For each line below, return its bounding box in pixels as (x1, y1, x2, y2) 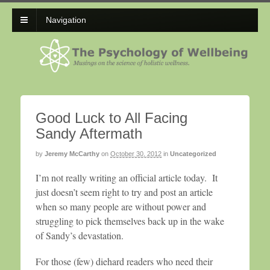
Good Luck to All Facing (36, 110, 187, 127)
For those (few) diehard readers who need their (36, 255, 213, 268)
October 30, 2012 (110, 150, 162, 158)
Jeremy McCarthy (45, 150, 99, 158)
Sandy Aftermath (36, 125, 142, 142)
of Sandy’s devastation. (36, 228, 124, 242)
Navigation (46, 15, 86, 25)
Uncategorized (170, 150, 216, 158)
